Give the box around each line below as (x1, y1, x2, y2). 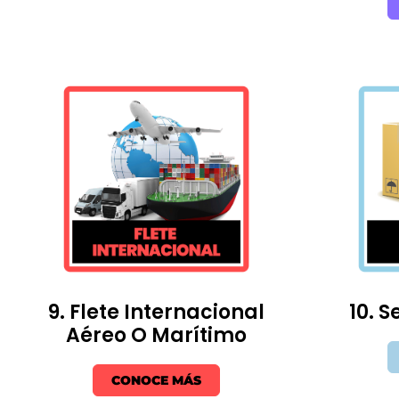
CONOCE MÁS (111, 371, 201, 388)
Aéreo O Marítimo (66, 321, 247, 349)
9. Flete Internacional (48, 297, 265, 326)
